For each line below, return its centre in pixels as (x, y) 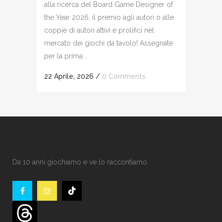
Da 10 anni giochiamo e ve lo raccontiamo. (81, 162)
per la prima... (66, 56)
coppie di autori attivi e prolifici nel (99, 30)
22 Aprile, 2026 (69, 76)
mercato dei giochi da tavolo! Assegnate (109, 43)
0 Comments (124, 76)
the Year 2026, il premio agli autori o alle (109, 17)
